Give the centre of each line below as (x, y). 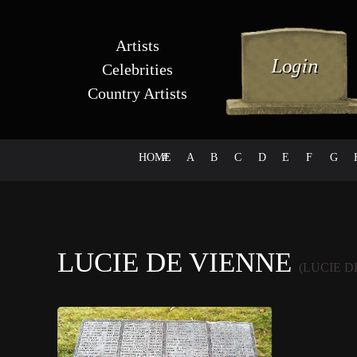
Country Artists (137, 93)
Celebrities (137, 69)
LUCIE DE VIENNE (178, 262)
